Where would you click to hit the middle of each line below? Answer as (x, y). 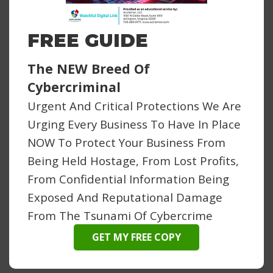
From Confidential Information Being (128, 179)
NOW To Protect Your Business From (126, 142)
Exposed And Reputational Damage (125, 197)
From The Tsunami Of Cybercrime (120, 215)
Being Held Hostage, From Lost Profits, (133, 160)
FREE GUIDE (88, 40)
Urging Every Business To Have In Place (134, 124)
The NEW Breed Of (89, 68)
